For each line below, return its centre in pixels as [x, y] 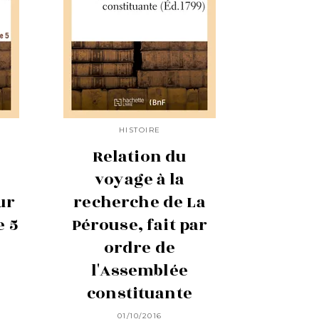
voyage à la [140, 179]
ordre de [140, 247]
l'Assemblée [140, 270]
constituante [140, 293]
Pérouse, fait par [140, 225]
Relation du [140, 156]
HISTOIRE [140, 130]
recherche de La [140, 202]
